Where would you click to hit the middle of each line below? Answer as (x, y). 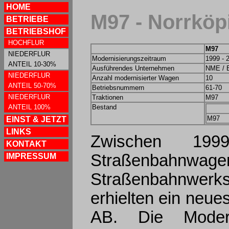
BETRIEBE (27, 19)
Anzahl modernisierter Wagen (135, 78)
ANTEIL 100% (29, 107)
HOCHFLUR (26, 43)
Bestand (104, 107)
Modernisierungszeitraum (129, 59)
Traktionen (108, 98)
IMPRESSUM (31, 156)
